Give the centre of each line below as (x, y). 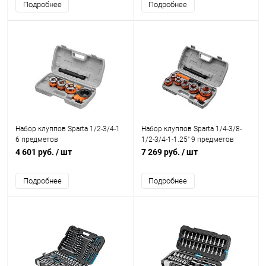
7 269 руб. (161, 152)
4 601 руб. (36, 152)
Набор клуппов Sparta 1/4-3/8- (191, 129)
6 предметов (37, 140)
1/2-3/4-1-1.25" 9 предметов (187, 140)
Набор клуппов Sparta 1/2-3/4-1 (68, 129)
